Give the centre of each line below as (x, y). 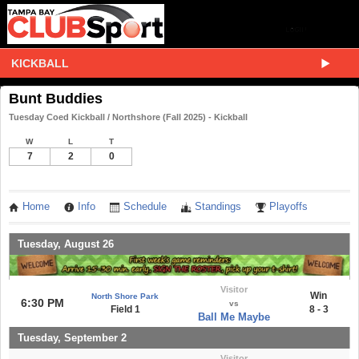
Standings (218, 207)
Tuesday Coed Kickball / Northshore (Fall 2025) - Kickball (128, 117)
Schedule (145, 207)
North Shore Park (125, 296)
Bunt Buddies (56, 99)
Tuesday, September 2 (72, 337)
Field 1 (125, 309)
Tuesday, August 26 (66, 244)
